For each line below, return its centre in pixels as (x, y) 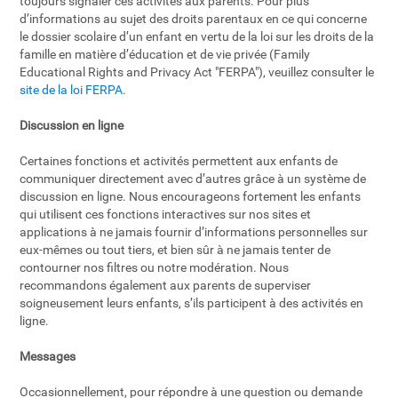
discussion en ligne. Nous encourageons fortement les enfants (191, 196)
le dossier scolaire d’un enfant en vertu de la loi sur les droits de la (197, 36)
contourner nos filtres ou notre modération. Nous (155, 267)
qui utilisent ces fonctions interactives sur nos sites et (166, 214)
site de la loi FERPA (72, 90)
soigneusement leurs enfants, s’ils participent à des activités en (192, 303)
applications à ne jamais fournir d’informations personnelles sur (194, 232)
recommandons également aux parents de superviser (166, 285)
